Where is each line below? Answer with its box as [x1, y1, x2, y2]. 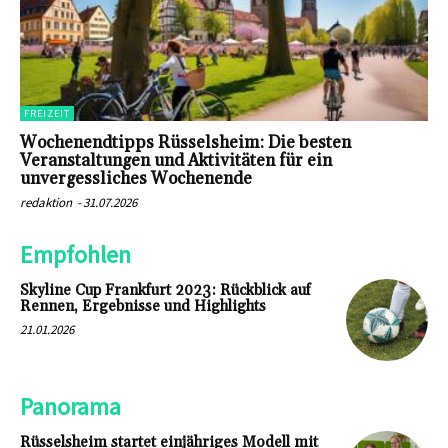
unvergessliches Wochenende [20, 168, 252, 191]
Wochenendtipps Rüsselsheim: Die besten [20, 132, 351, 155]
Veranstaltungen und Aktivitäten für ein [20, 150, 332, 173]
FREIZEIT [24, 107, 70, 121]
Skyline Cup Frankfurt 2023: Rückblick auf [20, 281, 311, 301]
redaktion [20, 194, 72, 212]
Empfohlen [20, 239, 131, 271]
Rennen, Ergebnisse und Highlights [20, 297, 266, 317]
